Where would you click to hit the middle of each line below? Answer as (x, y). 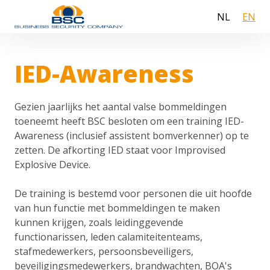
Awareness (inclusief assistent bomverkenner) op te (132, 136)
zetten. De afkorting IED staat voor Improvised (120, 150)
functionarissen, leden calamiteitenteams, (108, 237)
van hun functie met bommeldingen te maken (117, 208)
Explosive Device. (52, 165)
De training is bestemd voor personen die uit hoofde (133, 194)
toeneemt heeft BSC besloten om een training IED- (129, 121)
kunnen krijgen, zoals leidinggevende (99, 223)
